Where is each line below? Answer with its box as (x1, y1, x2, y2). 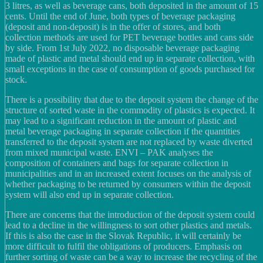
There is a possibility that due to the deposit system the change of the (5, 95, 258, 104)
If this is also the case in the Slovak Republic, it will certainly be (5, 231, 241, 241)
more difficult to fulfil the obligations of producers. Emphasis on (5, 241, 242, 251)
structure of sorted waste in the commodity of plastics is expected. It (5, 105, 255, 115)
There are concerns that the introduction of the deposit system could (5, 210, 255, 220)
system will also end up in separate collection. (5, 190, 174, 200)
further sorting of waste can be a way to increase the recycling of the (5, 252, 257, 262)
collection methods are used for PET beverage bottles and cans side (5, 32, 254, 42)
